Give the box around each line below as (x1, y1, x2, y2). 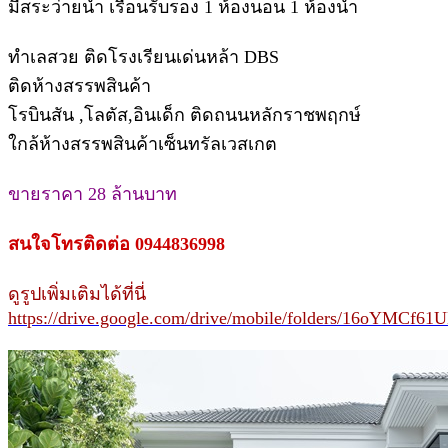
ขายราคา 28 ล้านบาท (8, 183, 177, 204)
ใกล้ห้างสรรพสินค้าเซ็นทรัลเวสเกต (8, 133, 277, 154)
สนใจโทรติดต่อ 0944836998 (8, 233, 225, 254)
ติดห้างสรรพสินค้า (8, 75, 151, 96)
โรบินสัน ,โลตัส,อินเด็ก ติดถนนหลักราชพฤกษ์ (8, 104, 361, 125)
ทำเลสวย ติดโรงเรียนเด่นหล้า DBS (8, 46, 279, 67)
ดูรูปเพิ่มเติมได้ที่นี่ (8, 283, 146, 304)
